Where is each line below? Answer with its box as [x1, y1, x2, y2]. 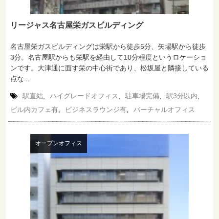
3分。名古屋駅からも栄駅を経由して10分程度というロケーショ [10, 53, 207, 61]
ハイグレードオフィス [50, 91, 118, 100]
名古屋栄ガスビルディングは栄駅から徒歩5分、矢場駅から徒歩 [10, 42, 206, 50]
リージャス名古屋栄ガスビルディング [10, 21, 143, 29]
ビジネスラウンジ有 [65, 105, 127, 113]
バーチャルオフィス [133, 105, 195, 113]
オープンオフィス [35, 139, 82, 147]
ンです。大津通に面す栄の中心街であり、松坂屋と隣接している [10, 64, 209, 72]
